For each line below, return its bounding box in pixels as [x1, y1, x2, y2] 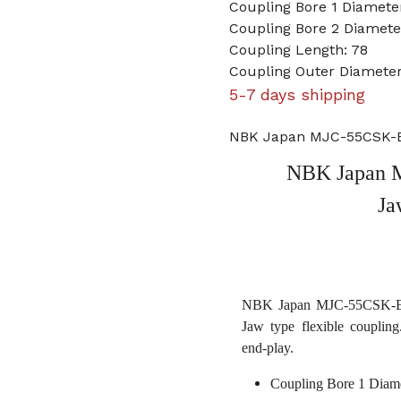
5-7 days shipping [229, 85, 365, 104]
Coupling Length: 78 [229, 41, 368, 58]
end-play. [242, 340, 294, 355]
